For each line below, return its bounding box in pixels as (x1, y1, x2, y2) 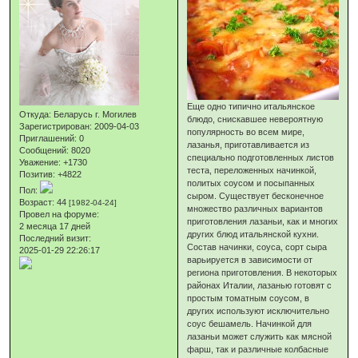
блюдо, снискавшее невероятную (187, 114, 324, 125)
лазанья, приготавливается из (187, 140, 310, 150)
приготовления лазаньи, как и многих (187, 217, 339, 227)
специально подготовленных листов (187, 153, 335, 163)
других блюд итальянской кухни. (187, 229, 320, 240)
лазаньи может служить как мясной (187, 332, 332, 342)
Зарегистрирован (19, 121, 90, 132)
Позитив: (19, 169, 56, 180)
